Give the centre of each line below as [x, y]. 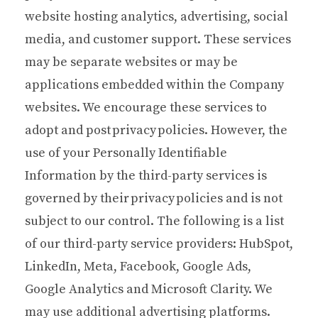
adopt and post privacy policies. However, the [156, 130]
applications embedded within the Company [154, 84]
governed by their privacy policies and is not [154, 198]
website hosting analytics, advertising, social [157, 16]
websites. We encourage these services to [146, 107]
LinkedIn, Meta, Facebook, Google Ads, [138, 266]
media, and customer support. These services [158, 39]
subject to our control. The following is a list [154, 221]
